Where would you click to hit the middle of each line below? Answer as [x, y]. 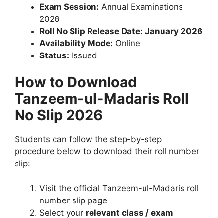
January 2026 [174, 31]
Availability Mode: [76, 43]
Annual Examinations [141, 7]
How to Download [76, 82]
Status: [54, 55]
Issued [83, 55]
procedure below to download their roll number [107, 152]
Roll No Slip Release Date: [91, 31]
